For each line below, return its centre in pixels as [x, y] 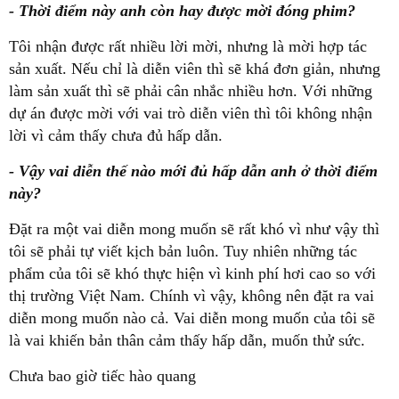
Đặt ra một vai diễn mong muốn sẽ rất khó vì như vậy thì [194, 229]
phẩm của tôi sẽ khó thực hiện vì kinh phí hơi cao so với [192, 274]
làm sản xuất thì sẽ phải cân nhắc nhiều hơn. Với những [191, 91]
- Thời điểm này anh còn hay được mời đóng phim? [182, 11]
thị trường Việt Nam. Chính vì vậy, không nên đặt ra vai [191, 296]
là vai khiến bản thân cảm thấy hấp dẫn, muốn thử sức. [187, 341]
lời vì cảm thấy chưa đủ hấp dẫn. [116, 136]
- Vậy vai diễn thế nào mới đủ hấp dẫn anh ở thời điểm [193, 171]
